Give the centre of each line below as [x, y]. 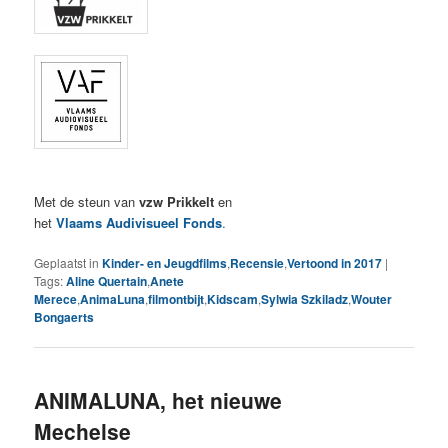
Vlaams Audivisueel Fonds [139, 223]
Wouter [372, 299]
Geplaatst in [67, 263]
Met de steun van [87, 202]
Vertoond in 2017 [335, 263]
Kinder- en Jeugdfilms [165, 263]
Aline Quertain [107, 281]
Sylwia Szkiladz [305, 299]
